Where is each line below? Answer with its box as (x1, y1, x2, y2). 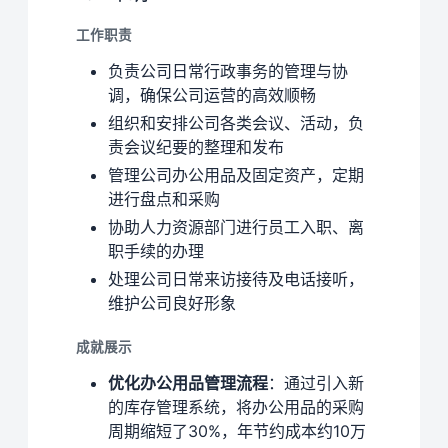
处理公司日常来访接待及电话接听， (108, 269, 364, 290)
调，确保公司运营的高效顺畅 (108, 85, 316, 106)
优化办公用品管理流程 (108, 373, 268, 394)
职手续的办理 (108, 241, 204, 262)
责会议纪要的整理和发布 (108, 137, 284, 158)
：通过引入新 (268, 373, 364, 394)
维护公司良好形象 (108, 293, 236, 314)
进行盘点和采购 (108, 189, 220, 210)
